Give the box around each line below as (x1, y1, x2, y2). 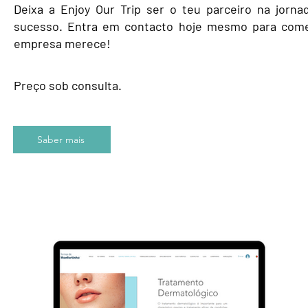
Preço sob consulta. (14, 78, 122, 93)
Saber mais (36, 133, 85, 146)
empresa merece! (14, 36, 111, 51)
